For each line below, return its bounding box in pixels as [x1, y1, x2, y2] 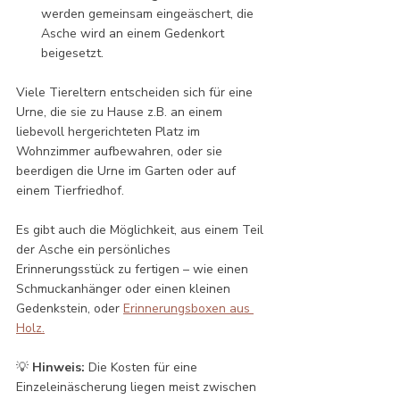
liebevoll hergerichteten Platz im [16, 123, 204, 141]
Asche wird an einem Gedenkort [41, 25, 228, 43]
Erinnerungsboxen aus [123, 300, 254, 318]
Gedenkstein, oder [16, 300, 123, 318]
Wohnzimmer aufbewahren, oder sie [16, 143, 226, 161]
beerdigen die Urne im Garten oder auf [16, 162, 239, 180]
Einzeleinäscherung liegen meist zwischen [16, 379, 260, 396]
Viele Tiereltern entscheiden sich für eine [16, 84, 256, 102]
